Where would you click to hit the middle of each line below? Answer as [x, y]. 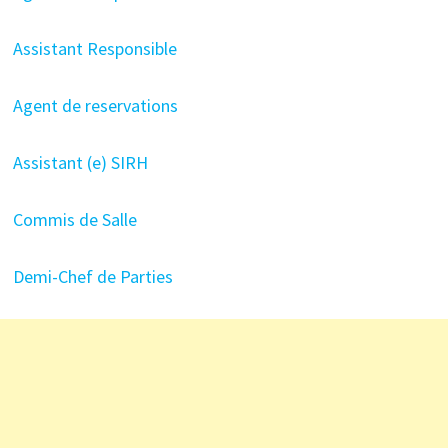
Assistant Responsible [94, 48]
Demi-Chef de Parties [92, 276]
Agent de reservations [95, 105]
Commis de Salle [74, 219]
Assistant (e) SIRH [80, 162]
